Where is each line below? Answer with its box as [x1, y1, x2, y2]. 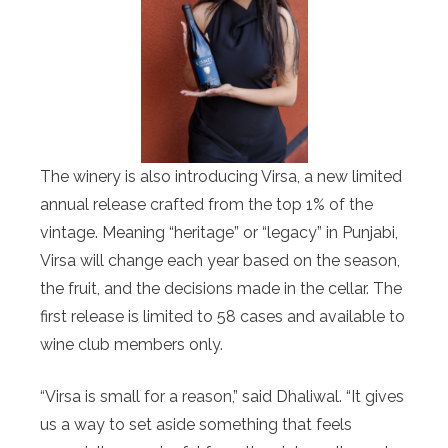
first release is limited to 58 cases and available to [40, 307, 405, 327]
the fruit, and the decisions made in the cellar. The [40, 279, 402, 299]
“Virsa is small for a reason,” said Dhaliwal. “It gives [40, 387, 404, 407]
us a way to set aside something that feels [40, 415, 352, 435]
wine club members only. [40, 335, 223, 355]
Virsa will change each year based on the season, [40, 251, 400, 271]
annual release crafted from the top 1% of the [40, 195, 373, 215]
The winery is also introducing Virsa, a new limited [40, 167, 402, 187]
